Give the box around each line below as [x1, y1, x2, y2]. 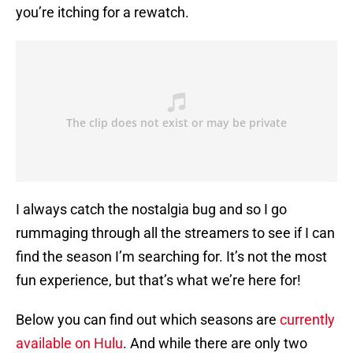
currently [280, 311, 335, 329]
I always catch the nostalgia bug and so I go [16, 201, 287, 218]
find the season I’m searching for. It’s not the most [16, 248, 327, 266]
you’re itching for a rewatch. [16, 4, 189, 21]
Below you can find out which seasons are [16, 311, 280, 329]
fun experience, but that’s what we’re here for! [16, 272, 301, 289]
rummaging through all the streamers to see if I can [16, 225, 335, 242]
